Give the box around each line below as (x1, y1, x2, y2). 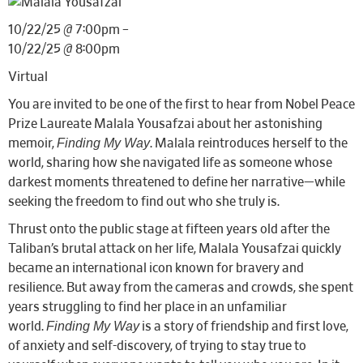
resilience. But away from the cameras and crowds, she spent (8, 281, 353, 294)
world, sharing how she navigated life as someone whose (8, 156, 332, 169)
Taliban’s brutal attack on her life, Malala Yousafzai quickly (8, 242, 341, 255)
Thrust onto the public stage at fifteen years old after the (8, 223, 330, 236)
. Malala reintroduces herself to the (150, 137, 348, 150)
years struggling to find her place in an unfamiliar (8, 301, 287, 314)
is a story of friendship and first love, (139, 320, 348, 333)
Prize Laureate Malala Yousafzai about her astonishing (8, 117, 322, 130)
